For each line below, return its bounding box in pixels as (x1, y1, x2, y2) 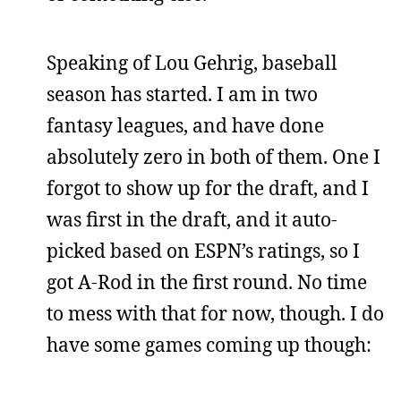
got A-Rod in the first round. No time (47, 269, 367, 294)
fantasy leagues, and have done (47, 113, 324, 138)
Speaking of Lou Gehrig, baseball (47, 50, 337, 75)
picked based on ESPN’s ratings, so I (47, 238, 360, 263)
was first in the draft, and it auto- (47, 207, 337, 232)
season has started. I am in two (47, 81, 318, 107)
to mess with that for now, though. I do (47, 301, 384, 326)
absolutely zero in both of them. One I (47, 144, 380, 169)
